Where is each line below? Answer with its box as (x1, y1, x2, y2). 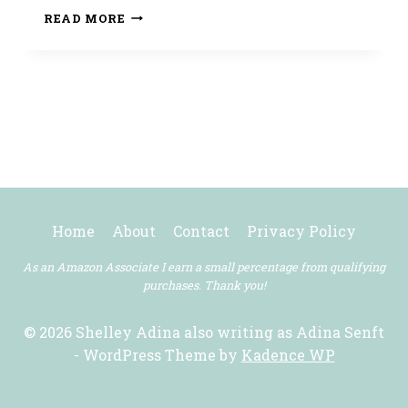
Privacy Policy (247, 220, 357, 240)
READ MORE (44, 10, 126, 25)
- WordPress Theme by (73, 345, 241, 364)
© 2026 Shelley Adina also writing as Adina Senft (24, 322, 384, 342)
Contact (173, 220, 230, 240)
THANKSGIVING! (124, 24, 242, 39)
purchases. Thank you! (142, 278, 266, 293)
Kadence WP (240, 345, 335, 364)
